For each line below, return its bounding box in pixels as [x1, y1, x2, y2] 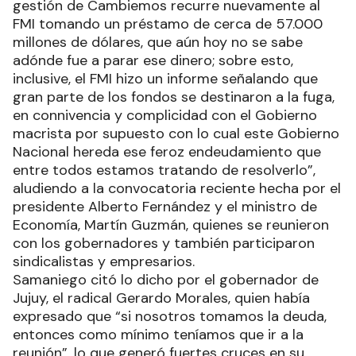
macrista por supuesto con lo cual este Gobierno [13, 124, 339, 143]
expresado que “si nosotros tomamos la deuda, [13, 307, 327, 326]
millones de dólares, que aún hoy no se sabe [13, 33, 303, 52]
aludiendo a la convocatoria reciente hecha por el [13, 179, 341, 198]
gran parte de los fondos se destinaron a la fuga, [13, 87, 335, 106]
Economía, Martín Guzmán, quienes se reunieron [13, 215, 329, 234]
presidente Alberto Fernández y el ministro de [13, 197, 317, 216]
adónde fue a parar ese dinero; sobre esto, [13, 51, 293, 70]
